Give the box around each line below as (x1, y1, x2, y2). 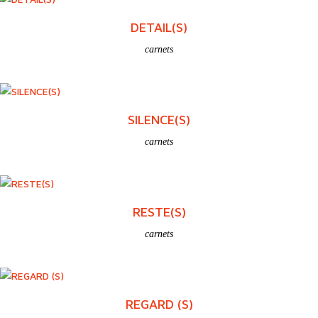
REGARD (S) (125, 296, 193, 312)
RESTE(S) (132, 204, 186, 219)
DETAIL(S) (131, 19, 187, 35)
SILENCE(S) (128, 111, 190, 127)
